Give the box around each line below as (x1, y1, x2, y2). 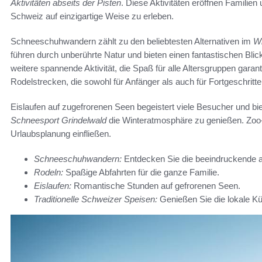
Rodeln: (34, 167, 63, 178)
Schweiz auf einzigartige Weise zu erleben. (11, 11, 174, 22)
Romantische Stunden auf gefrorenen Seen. (71, 181, 240, 191)
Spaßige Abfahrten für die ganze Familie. (63, 167, 219, 178)
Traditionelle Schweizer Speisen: (34, 194, 157, 205)
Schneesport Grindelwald (11, 115, 106, 126)
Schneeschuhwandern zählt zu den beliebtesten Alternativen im (11, 36, 253, 47)
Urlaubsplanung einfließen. (11, 129, 111, 139)
